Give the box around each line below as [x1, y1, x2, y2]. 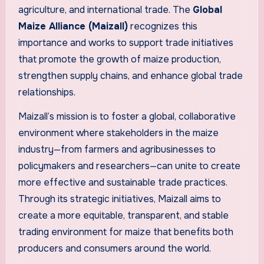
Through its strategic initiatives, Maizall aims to [18, 192, 221, 205]
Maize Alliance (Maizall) [18, 19, 128, 32]
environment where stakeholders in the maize [18, 126, 219, 139]
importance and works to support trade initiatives [18, 36, 233, 49]
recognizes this [127, 19, 197, 32]
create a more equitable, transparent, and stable [18, 209, 229, 222]
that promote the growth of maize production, [18, 52, 221, 65]
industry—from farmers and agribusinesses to [18, 143, 216, 156]
